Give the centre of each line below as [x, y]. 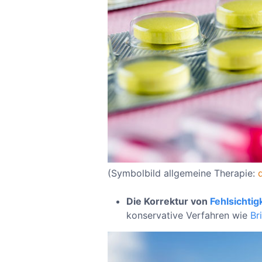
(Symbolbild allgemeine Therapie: [183, 173]
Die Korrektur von [168, 201]
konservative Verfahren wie [188, 216]
